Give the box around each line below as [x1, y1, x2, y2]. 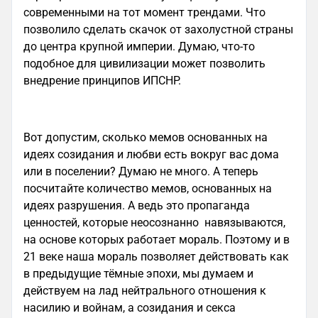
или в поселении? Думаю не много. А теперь [23, 165, 258, 178]
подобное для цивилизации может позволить [23, 57, 265, 70]
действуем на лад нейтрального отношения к [23, 284, 266, 297]
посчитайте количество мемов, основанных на [23, 182, 272, 195]
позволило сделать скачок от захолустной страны [23, 23, 293, 36]
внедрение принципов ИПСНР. [23, 74, 181, 87]
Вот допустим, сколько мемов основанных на [23, 131, 268, 144]
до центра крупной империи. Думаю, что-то [23, 40, 255, 53]
